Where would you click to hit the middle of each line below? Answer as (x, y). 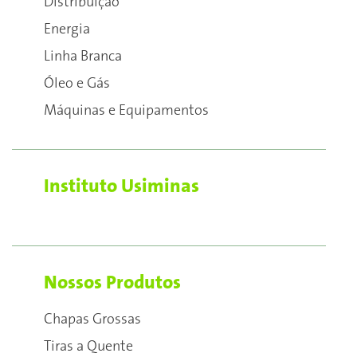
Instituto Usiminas (122, 186)
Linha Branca (83, 57)
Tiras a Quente (88, 347)
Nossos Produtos (112, 282)
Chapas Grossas (92, 320)
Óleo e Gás (77, 84)
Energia (67, 29)
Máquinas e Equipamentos (126, 111)
